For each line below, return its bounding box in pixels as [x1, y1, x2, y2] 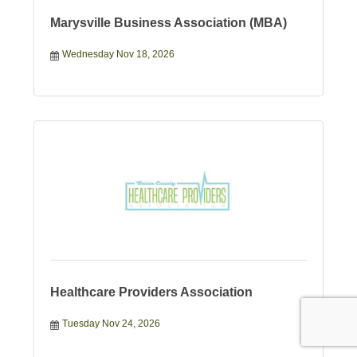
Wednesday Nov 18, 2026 [61, 49, 175, 61]
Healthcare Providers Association [49, 285, 253, 300]
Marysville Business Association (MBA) [49, 16, 287, 30]
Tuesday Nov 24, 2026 [61, 318, 160, 330]
